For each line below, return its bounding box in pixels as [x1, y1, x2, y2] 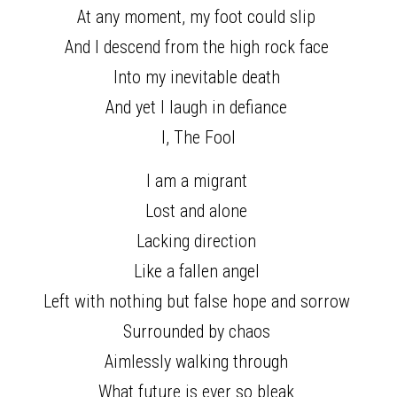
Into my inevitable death [113, 66, 284, 88]
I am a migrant [145, 170, 252, 191]
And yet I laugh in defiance [105, 97, 292, 118]
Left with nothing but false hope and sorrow [43, 291, 354, 312]
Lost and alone [145, 200, 252, 222]
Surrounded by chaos [122, 321, 275, 342]
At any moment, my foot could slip [77, 6, 320, 27]
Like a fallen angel [133, 261, 264, 282]
